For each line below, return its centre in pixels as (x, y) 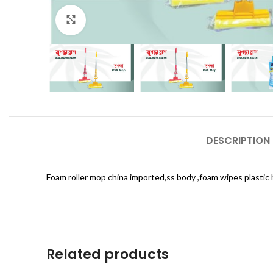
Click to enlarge (115, 19)
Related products (108, 255)
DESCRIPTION (238, 141)
